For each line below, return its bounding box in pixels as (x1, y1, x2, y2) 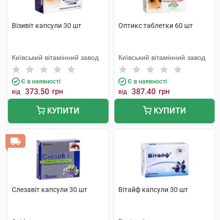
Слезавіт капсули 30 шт (12, 186, 87, 193)
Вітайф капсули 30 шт (118, 186, 188, 193)
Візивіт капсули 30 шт (12, 22, 82, 29)
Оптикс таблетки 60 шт (118, 22, 193, 29)
